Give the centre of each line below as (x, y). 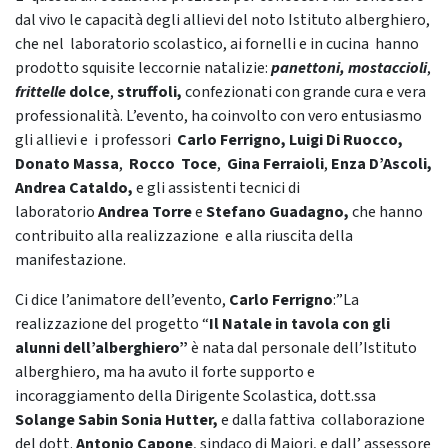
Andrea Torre (146, 212)
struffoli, (149, 92)
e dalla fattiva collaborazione (323, 420)
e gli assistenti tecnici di (216, 188)
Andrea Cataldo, (74, 188)
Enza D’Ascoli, (381, 164)
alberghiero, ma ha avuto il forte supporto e (165, 372)
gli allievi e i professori (96, 140)
